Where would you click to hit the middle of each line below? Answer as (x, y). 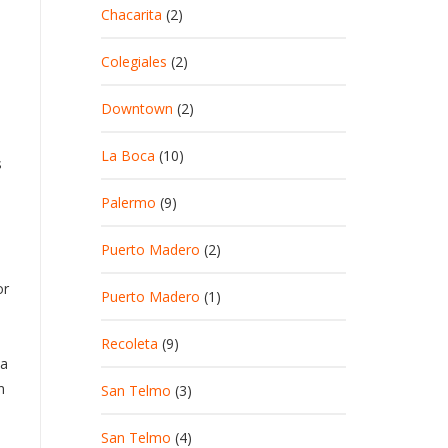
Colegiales (134, 61)
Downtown (137, 108)
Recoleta (129, 343)
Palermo (128, 202)
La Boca (128, 155)
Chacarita (131, 14)
